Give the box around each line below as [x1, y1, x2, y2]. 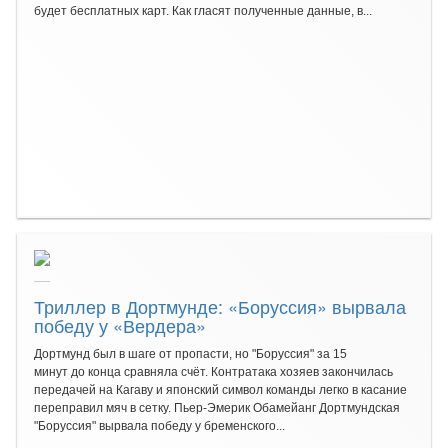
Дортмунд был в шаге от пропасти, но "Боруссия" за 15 [34, 347, 347, 361]
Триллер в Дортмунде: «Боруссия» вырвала [34, 293, 406, 319]
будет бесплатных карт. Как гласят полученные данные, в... [34, 4, 372, 18]
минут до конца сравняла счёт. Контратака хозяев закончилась [34, 365, 393, 379]
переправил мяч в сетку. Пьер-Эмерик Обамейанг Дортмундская [34, 401, 400, 415]
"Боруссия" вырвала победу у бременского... [34, 419, 285, 433]
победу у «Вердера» [34, 312, 206, 338]
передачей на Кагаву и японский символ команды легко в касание [34, 383, 407, 397]
